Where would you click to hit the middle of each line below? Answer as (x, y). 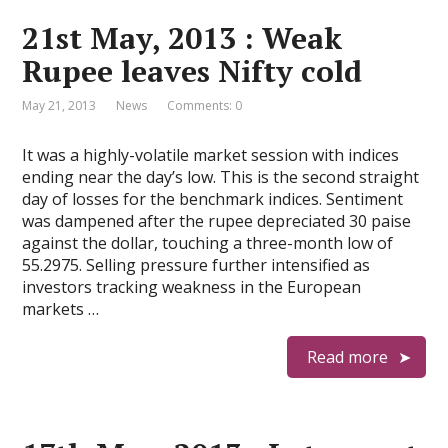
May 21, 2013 (59, 105)
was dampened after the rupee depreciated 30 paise (217, 221)
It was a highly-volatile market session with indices (211, 155)
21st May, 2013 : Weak (182, 38)
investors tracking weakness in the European (192, 287)
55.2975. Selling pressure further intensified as (196, 265)
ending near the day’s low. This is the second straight (221, 177)
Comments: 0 (205, 105)
